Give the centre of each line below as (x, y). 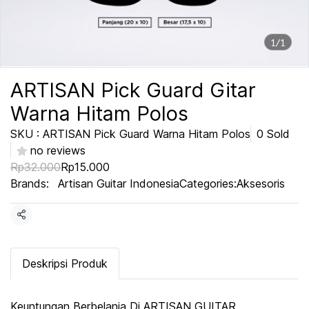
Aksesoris (261, 183)
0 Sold (273, 134)
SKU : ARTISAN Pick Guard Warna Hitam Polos (130, 134)
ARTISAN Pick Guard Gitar (133, 90)
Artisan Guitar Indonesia (119, 183)
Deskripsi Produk (65, 263)
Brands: (30, 183)
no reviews (58, 150)
